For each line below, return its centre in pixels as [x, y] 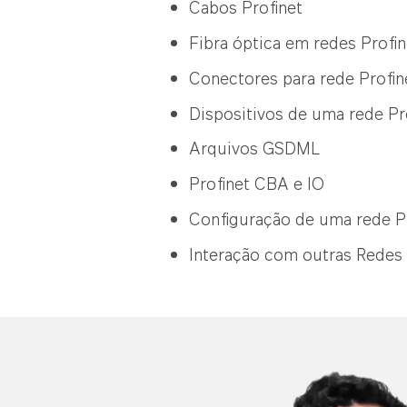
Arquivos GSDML [254, 149]
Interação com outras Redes [296, 254]
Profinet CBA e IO [257, 184]
